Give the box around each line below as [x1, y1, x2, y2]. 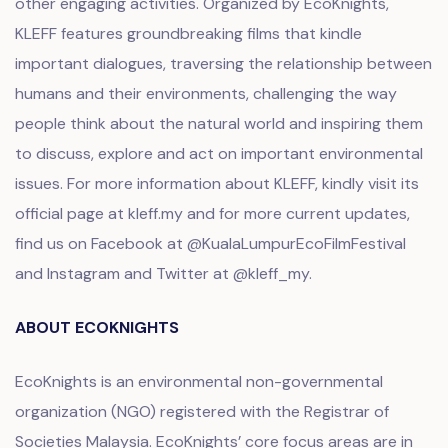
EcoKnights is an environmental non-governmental [15, 371, 383, 392]
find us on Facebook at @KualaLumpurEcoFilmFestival [15, 233, 406, 254]
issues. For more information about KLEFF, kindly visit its [15, 173, 419, 194]
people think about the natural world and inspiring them [15, 113, 423, 134]
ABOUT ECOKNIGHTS [15, 317, 179, 338]
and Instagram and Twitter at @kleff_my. [15, 263, 312, 284]
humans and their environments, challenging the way [15, 83, 397, 104]
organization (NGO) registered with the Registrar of [15, 401, 389, 422]
